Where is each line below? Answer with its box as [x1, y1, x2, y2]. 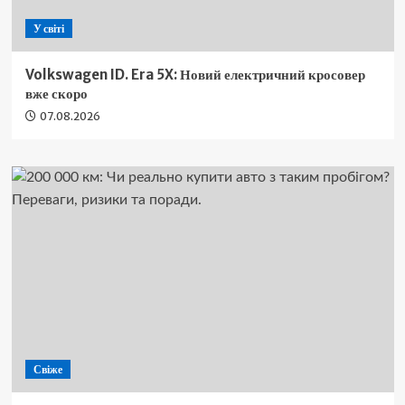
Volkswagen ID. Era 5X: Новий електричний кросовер [24, 65, 365, 83]
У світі [33, 21, 64, 35]
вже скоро [24, 84, 88, 102]
